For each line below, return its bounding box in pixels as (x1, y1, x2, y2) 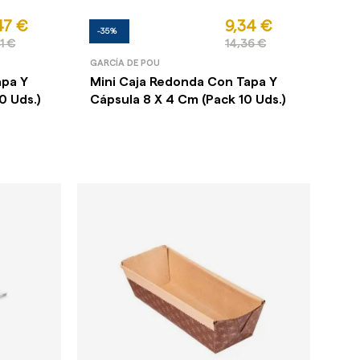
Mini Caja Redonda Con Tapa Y (89, 75, 277, 88)
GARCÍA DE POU (89, 58, 160, 67)
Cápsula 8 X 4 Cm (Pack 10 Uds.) (89, 92, 286, 106)
